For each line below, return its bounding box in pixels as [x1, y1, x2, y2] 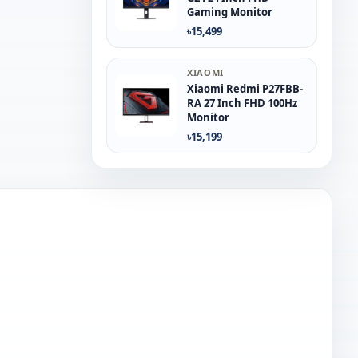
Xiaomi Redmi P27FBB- [187, 82, 303, 96]
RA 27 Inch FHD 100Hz [187, 96, 297, 110]
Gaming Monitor [187, 5, 272, 19]
